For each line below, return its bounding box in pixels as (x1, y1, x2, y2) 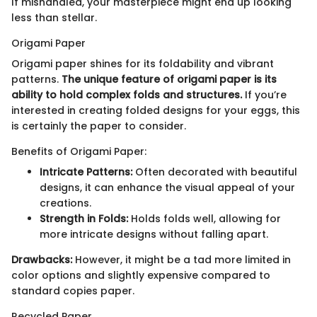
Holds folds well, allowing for (128, 212, 281, 226)
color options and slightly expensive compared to (11, 268, 270, 283)
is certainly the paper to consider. (11, 119, 186, 134)
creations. (40, 196, 91, 211)
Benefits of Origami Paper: (11, 144, 146, 159)
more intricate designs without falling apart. (40, 227, 268, 242)
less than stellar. (11, 11, 97, 25)
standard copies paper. (11, 284, 134, 299)
